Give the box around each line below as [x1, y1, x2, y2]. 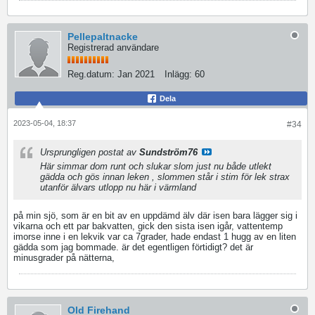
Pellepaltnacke [67, 31, 138, 42]
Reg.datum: [67, 69, 115, 79]
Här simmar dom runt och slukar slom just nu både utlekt [40, 161, 271, 172]
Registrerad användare [67, 42, 159, 53]
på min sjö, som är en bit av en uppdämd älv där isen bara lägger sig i [13, 210, 297, 221]
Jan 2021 [117, 69, 155, 79]
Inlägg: [165, 69, 192, 79]
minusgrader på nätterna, [13, 252, 115, 263]
